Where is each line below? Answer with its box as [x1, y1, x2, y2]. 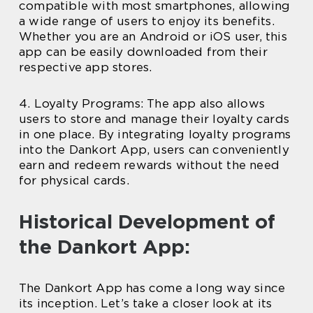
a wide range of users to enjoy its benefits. [19, 14, 275, 29]
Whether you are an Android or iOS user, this [19, 29, 287, 44]
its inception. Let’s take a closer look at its [19, 296, 272, 311]
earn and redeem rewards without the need [19, 158, 280, 173]
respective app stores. [19, 60, 152, 75]
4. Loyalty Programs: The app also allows [19, 96, 265, 111]
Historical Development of [19, 210, 275, 234]
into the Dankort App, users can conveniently [19, 143, 289, 157]
